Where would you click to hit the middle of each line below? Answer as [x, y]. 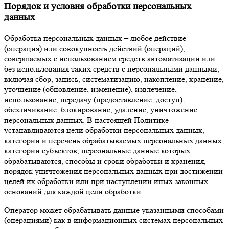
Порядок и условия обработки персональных [98, 7]
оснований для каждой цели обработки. [74, 192]
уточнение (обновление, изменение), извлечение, [90, 89]
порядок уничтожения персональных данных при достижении [113, 171]
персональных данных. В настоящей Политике [86, 120]
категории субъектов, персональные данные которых [97, 151]
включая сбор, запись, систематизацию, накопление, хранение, [114, 79]
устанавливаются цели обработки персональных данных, [104, 130]
